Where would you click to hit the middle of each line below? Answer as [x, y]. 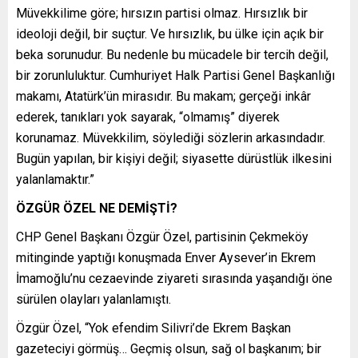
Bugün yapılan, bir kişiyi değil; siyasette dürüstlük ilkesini [174, 158]
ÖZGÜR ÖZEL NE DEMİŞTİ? [97, 208]
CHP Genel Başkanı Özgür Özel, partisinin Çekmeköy [162, 237]
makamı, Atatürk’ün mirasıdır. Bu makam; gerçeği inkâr [163, 96]
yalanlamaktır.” [55, 179]
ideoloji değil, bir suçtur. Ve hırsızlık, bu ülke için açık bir [170, 34]
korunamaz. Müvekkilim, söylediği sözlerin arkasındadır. [171, 137]
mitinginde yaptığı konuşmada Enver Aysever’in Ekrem [166, 257]
